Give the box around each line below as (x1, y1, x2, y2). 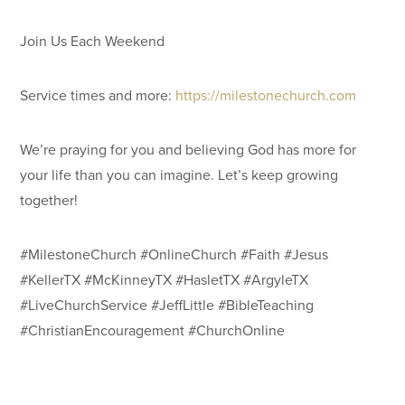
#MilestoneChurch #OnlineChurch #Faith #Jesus (20, 243, 329, 265)
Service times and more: (20, 84, 176, 106)
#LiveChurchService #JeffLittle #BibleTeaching (20, 294, 315, 316)
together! (20, 189, 79, 211)
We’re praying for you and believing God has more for (20, 138, 357, 160)
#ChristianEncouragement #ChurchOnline (20, 319, 286, 341)
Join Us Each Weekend (20, 30, 165, 52)
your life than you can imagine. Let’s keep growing (20, 164, 339, 185)
